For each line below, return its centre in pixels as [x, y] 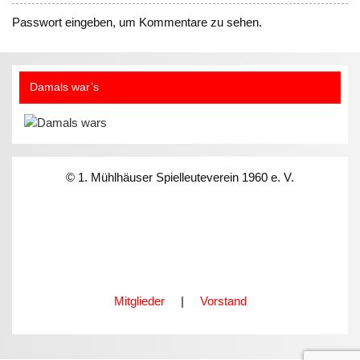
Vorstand [223, 301]
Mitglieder [139, 301]
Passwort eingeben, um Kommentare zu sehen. [137, 22]
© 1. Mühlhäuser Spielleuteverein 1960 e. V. [180, 177]
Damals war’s [64, 88]
